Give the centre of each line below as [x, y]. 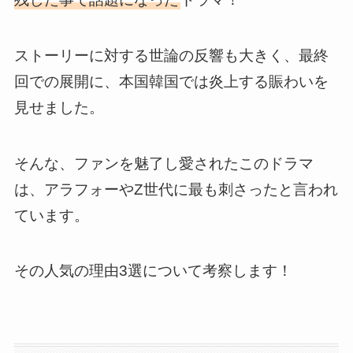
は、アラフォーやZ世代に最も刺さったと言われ [176, 189]
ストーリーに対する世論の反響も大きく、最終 [171, 56]
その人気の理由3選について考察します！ [153, 271]
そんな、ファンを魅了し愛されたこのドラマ [163, 163]
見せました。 [59, 108]
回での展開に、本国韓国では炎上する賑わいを [171, 82]
